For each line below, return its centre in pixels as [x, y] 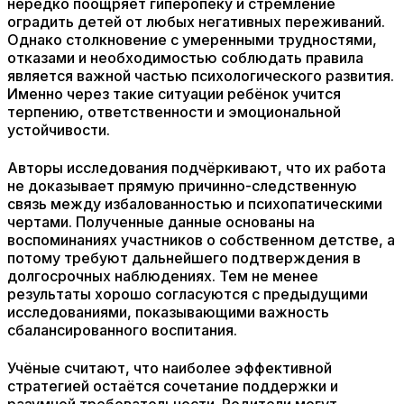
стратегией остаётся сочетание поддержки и [173, 386]
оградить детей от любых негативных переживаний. [196, 22]
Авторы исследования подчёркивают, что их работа [197, 168]
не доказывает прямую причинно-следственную [182, 186]
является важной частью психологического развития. [201, 76]
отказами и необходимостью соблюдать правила [185, 58]
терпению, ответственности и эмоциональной [174, 112]
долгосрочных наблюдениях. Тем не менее [163, 276]
